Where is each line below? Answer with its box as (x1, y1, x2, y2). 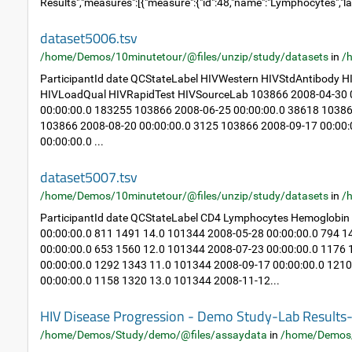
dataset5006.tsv (40, 27, 137, 49)
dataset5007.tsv (40, 167, 137, 188)
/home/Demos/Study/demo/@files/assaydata (40, 328, 267, 341)
